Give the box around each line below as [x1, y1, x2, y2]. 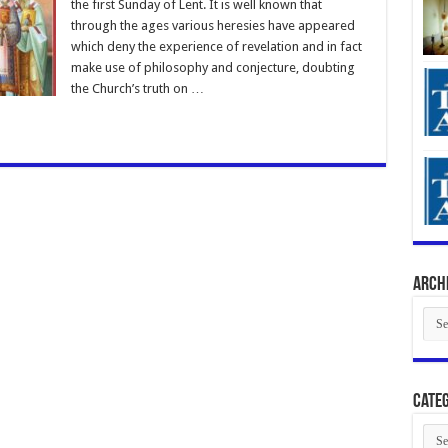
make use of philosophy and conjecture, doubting [70, 59, 355, 75]
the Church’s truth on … [70, 80, 204, 96]
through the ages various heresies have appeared [70, 17, 355, 33]
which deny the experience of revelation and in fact [70, 38, 362, 54]
